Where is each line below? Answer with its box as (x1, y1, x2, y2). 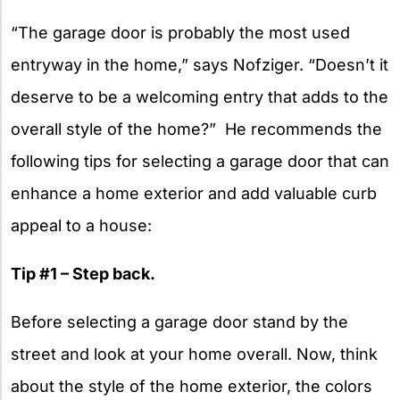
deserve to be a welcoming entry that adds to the (11, 87, 388, 107)
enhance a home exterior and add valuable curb (11, 184, 377, 204)
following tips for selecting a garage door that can (11, 152, 389, 171)
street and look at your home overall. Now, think (11, 345, 378, 364)
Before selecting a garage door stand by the (11, 312, 348, 332)
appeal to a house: (11, 216, 152, 236)
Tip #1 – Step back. (11, 264, 155, 284)
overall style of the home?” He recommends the (11, 120, 382, 139)
